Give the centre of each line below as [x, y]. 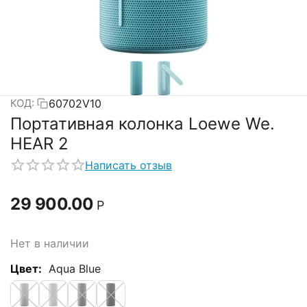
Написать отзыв [128, 165]
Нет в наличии [50, 243]
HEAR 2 [39, 144]
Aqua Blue [75, 268]
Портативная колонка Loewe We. [143, 124]
